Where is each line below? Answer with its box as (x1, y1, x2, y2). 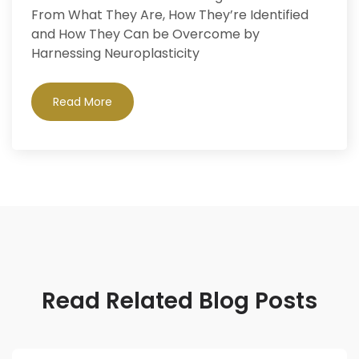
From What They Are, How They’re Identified (31, 5, 309, 24)
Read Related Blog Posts (42, 284, 317, 317)
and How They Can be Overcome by (31, 24, 260, 43)
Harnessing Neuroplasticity (31, 43, 200, 63)
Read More (53, 93, 112, 110)
